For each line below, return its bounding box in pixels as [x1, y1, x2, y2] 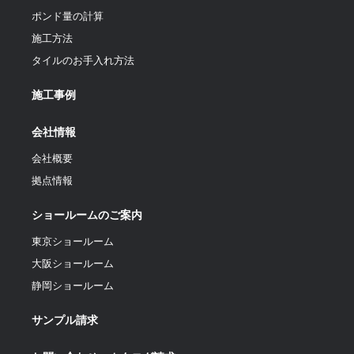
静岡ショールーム [32, 280, 114, 292]
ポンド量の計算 [32, 10, 104, 23]
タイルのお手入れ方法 [32, 55, 134, 67]
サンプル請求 [32, 314, 98, 327]
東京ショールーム [32, 235, 114, 248]
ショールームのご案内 [32, 209, 142, 222]
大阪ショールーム [32, 258, 114, 270]
